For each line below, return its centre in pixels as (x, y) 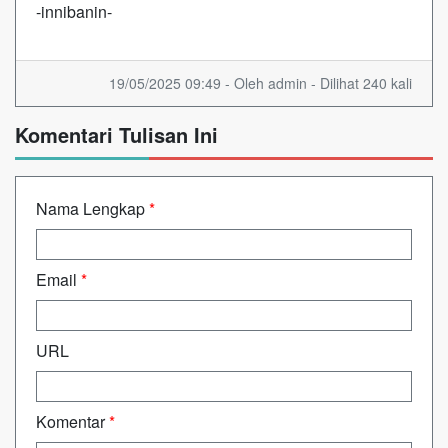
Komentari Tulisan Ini (116, 134)
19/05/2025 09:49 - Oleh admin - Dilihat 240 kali (260, 82)
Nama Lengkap (92, 208)
